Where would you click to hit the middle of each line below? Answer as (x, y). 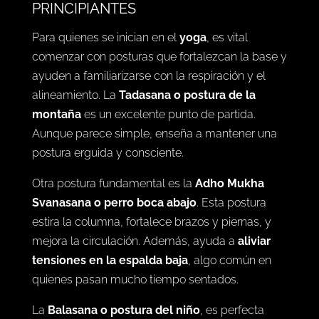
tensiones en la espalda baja (110, 260)
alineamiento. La (75, 95)
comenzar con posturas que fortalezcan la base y (159, 56)
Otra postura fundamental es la (113, 183)
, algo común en (229, 260)
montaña (56, 114)
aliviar (254, 241)
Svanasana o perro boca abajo (114, 202)
